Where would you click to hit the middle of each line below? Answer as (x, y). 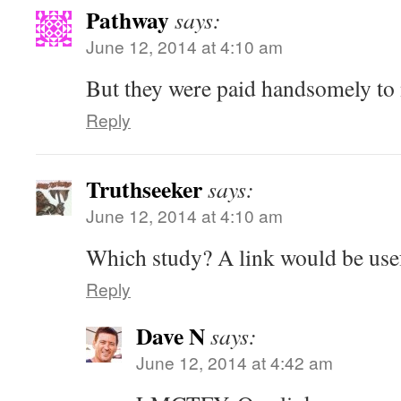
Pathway (128, 20)
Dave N (171, 336)
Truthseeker (144, 189)
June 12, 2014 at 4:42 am (235, 363)
